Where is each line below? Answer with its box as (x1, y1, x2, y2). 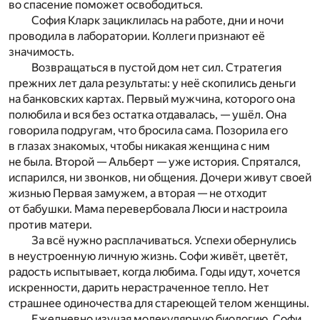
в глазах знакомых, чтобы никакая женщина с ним (9, 139, 270, 154)
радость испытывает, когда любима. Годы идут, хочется (9, 265, 300, 279)
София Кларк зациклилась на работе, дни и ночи (31, 14, 284, 28)
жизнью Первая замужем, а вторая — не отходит (9, 186, 267, 201)
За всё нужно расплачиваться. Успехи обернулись (31, 234, 296, 248)
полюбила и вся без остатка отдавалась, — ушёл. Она (9, 108, 286, 122)
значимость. (9, 45, 74, 59)
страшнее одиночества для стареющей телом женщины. (9, 296, 309, 311)
